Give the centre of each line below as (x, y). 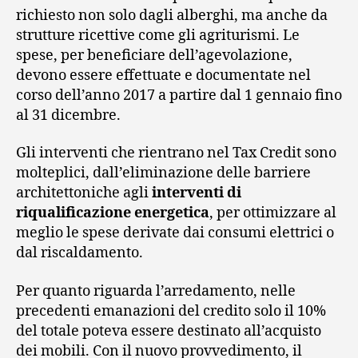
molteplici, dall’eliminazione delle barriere (163, 173)
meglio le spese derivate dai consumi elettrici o (175, 233)
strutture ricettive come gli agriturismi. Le (158, 35)
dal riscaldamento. (80, 253)
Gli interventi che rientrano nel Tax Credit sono (176, 153)
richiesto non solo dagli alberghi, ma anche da (172, 15)
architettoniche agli (84, 193)
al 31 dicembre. (68, 115)
